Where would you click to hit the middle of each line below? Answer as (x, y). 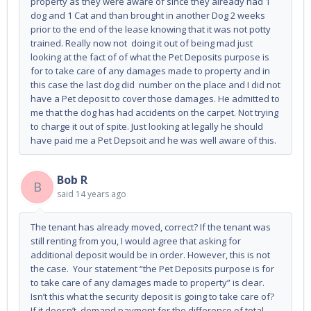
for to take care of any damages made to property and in (150, 71)
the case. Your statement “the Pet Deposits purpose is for (152, 269)
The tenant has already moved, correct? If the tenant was (151, 227)
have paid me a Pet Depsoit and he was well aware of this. (153, 141)
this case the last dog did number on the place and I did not (155, 85)
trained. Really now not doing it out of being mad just (142, 43)
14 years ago (101, 194)
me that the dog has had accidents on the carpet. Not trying (154, 113)
